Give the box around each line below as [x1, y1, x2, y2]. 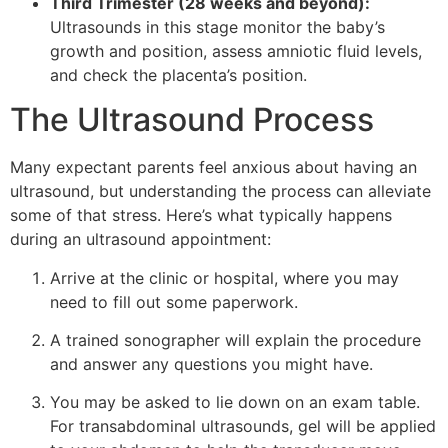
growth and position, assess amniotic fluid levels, [50, 40, 422, 61]
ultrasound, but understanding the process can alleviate [10, 181, 431, 202]
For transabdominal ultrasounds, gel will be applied [50, 416, 436, 437]
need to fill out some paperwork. [50, 291, 298, 312]
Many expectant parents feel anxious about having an [10, 157, 417, 178]
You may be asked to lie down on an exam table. [50, 392, 420, 413]
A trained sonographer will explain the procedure [50, 330, 421, 351]
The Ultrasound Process [10, 100, 374, 140]
